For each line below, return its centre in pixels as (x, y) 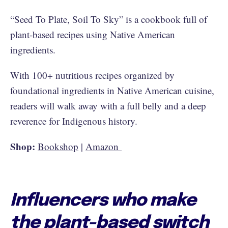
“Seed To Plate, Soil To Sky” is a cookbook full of (109, 19)
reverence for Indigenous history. (74, 121)
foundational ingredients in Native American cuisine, (112, 90)
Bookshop (58, 146)
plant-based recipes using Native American (93, 34)
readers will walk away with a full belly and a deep (108, 105)
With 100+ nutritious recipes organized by (92, 75)
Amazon (104, 146)
